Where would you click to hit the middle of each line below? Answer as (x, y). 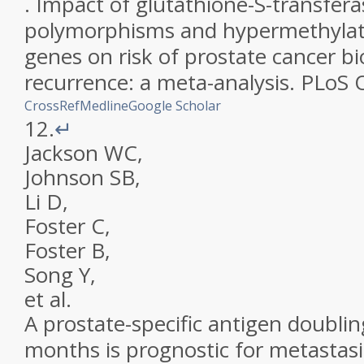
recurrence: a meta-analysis (157, 82)
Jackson (61, 153)
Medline (104, 106)
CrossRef (52, 106)
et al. (48, 299)
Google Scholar (175, 106)
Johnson (64, 177)
